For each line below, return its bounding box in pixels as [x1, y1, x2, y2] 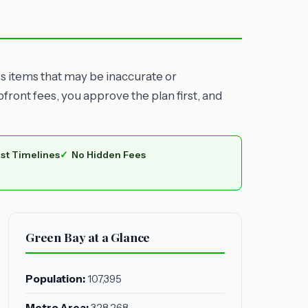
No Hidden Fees [71, 149, 146, 160]
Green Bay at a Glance [25, 229, 151, 245]
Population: [25, 272, 85, 285]
